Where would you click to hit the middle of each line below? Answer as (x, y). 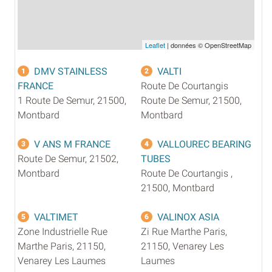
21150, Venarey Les (182, 246)
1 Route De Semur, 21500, (72, 100)
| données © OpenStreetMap (208, 45)
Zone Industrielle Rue (63, 231)
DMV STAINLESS (71, 71)
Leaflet (155, 45)
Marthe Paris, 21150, (62, 246)
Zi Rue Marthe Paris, (184, 231)
